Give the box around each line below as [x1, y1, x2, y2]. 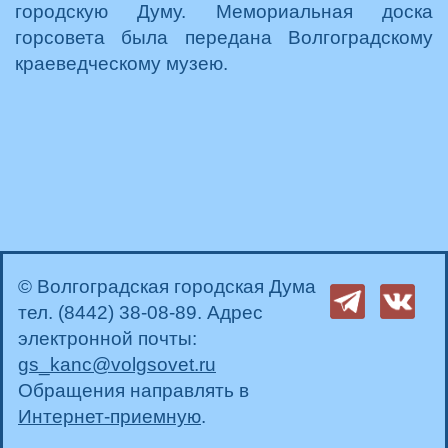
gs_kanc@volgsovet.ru [18, 353, 216, 375]
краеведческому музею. [15, 53, 228, 74]
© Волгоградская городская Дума [18, 275, 316, 297]
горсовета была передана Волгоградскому [15, 27, 433, 48]
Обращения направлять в [18, 379, 249, 401]
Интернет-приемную [18, 405, 201, 427]
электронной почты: [18, 327, 197, 349]
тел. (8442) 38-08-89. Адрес [18, 301, 263, 323]
